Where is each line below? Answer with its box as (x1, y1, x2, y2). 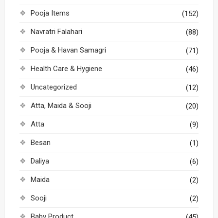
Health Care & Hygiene (30, 64, 102, 73)
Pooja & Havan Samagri (30, 46, 106, 54)
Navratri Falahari (30, 27, 82, 36)
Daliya (30, 157, 49, 165)
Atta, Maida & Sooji (30, 101, 91, 110)
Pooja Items (30, 9, 70, 18)
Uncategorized (30, 83, 77, 91)
